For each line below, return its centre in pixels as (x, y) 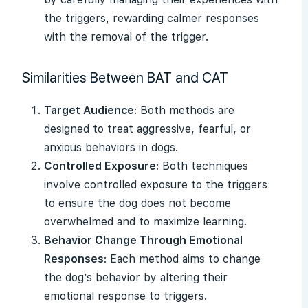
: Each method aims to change (182, 259)
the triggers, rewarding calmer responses (152, 18)
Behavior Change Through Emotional (143, 240)
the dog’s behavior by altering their (136, 277)
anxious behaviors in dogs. (111, 147)
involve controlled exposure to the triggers (156, 185)
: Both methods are (184, 110)
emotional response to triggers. (125, 296)
